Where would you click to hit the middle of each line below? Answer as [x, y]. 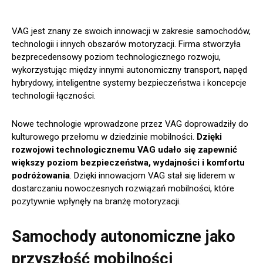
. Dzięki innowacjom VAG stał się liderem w [152, 175]
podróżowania [41, 175]
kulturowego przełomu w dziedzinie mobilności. [104, 136]
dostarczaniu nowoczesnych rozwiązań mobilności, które [123, 188]
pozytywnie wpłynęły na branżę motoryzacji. [96, 201]
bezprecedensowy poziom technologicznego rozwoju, [116, 57]
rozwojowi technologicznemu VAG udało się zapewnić [124, 149]
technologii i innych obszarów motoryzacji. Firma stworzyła [126, 44]
